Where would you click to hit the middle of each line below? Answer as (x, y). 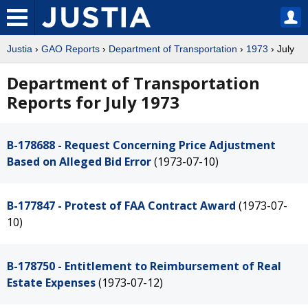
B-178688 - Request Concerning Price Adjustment (141, 145)
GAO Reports (70, 49)
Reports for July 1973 (93, 102)
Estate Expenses (51, 283)
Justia (20, 49)
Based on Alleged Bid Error (79, 162)
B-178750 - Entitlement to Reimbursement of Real (144, 266)
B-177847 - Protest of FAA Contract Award (121, 206)
